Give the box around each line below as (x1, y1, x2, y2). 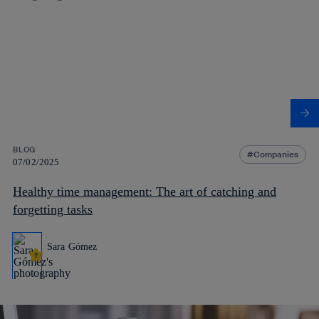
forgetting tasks (13, 202, 93, 216)
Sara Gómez (47, 241, 98, 252)
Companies (253, 148, 298, 159)
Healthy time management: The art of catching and (13, 184, 276, 199)
